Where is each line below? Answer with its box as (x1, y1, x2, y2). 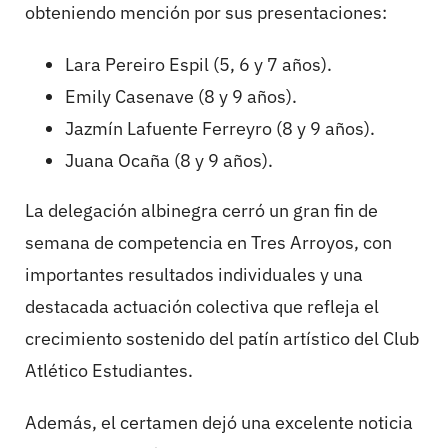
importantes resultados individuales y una (25, 263, 363, 287)
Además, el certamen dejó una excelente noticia (25, 411, 413, 435)
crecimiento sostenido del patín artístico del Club (25, 327, 419, 351)
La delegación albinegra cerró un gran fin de (25, 199, 378, 223)
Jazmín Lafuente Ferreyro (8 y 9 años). (65, 117, 375, 141)
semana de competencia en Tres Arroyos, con (25, 231, 392, 255)
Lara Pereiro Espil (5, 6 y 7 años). (65, 53, 332, 77)
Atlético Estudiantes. (25, 359, 193, 383)
